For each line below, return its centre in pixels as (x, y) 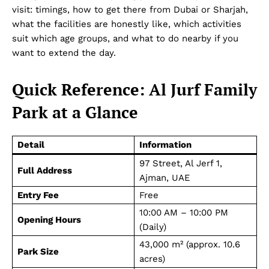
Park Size (38, 251)
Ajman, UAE (165, 177)
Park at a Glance (75, 112)
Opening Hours (49, 219)
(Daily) (153, 227)
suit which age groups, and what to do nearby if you (125, 38)
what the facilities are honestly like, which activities (127, 24)
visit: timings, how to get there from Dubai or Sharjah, (130, 9)
